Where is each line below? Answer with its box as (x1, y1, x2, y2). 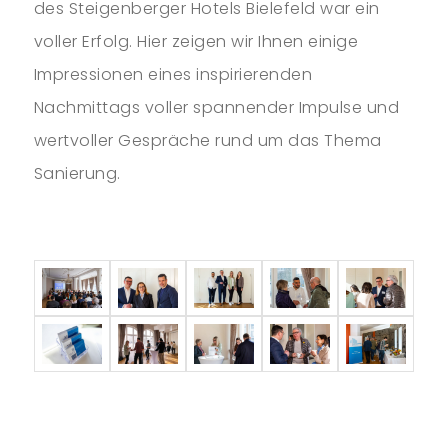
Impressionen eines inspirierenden (33, 62, 313, 86)
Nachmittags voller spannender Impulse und (33, 95, 400, 119)
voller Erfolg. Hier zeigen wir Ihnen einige (33, 29, 359, 53)
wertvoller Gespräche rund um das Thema (33, 128, 382, 152)
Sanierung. (33, 161, 121, 185)
